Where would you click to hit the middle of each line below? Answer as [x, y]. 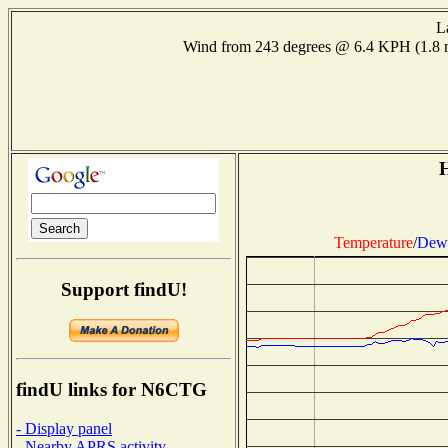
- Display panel [64, 428]
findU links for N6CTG [111, 390]
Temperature [373, 242]
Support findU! [123, 289]
